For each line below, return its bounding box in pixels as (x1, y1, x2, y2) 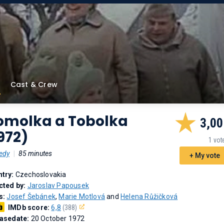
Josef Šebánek (6, 192, 56, 200)
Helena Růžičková (120, 192, 178, 200)
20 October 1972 (30, 214, 85, 222)
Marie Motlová (58, 192, 105, 200)
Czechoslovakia (15, 170, 66, 178)
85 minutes (18, 149, 52, 157)
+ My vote (189, 151, 220, 159)
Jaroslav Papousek (27, 181, 89, 189)
